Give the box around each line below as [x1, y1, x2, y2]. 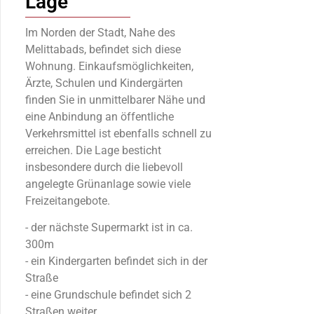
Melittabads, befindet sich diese [25, 42, 181, 56]
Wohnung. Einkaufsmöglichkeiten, [25, 59, 193, 73]
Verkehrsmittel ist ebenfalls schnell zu [25, 126, 212, 140]
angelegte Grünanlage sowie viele [25, 177, 191, 191]
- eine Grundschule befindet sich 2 [25, 288, 191, 302]
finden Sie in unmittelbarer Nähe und [25, 93, 205, 107]
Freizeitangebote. [25, 193, 110, 207]
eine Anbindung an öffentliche [25, 109, 174, 123]
